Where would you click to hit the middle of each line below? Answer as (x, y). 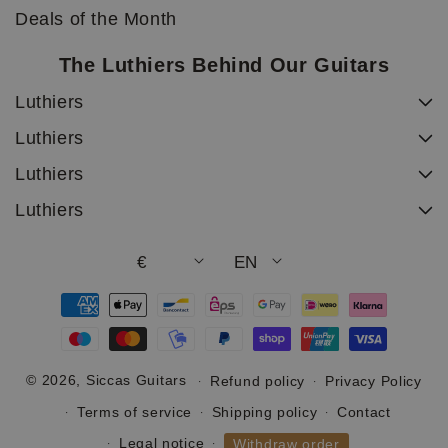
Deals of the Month (96, 19)
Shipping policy (264, 412)
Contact (363, 412)
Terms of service (134, 412)
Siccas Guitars (136, 379)
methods (67, 315)
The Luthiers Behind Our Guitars (224, 65)
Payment (68, 293)
